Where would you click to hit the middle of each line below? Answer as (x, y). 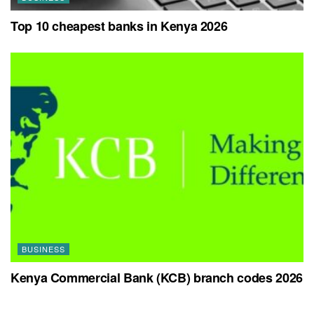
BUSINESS (43, 248)
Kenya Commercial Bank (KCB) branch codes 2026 (157, 277)
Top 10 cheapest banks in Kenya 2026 (119, 26)
